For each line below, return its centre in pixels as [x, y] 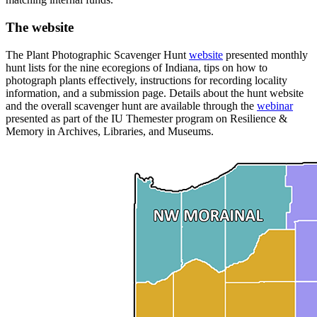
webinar [275, 105]
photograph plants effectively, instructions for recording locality [146, 80]
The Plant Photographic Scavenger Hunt [97, 54]
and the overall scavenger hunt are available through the [131, 105]
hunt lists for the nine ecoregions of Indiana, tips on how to [137, 67]
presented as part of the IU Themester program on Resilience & [146, 118]
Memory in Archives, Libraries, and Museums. [110, 131]
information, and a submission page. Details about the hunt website [155, 93]
